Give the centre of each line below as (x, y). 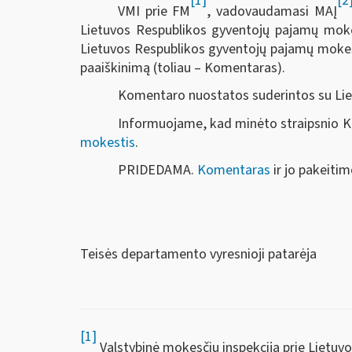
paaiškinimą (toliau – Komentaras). (183, 68)
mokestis (108, 142)
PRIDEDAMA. (158, 170)
